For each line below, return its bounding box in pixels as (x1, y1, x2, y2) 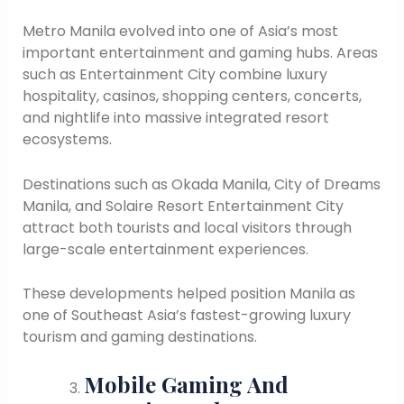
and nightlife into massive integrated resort (22, 106, 329, 128)
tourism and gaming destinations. (22, 326, 257, 348)
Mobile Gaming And (83, 369, 289, 399)
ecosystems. (22, 128, 112, 150)
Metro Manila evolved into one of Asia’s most (22, 20, 338, 41)
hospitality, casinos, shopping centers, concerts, (22, 85, 362, 106)
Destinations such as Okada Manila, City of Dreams (22, 173, 381, 195)
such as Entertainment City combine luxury (22, 63, 327, 85)
